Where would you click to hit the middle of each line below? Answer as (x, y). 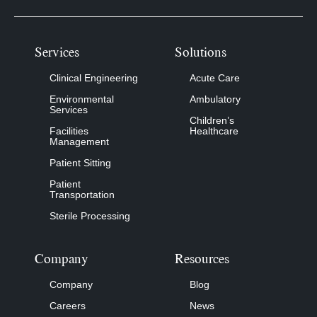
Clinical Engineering (94, 77)
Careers (68, 305)
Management (79, 141)
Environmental (82, 99)
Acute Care (215, 77)
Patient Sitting (80, 162)
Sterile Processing (90, 215)
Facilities (69, 131)
